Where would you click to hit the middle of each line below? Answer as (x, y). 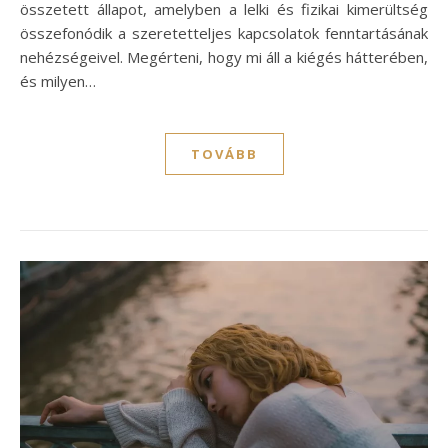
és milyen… (58, 81)
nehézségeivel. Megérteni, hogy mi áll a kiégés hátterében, (224, 57)
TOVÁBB (224, 154)
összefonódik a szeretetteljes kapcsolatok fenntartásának (224, 33)
